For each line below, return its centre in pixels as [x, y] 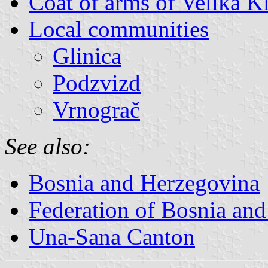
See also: [48, 146]
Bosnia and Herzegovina [144, 182]
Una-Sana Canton [112, 236]
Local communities [119, 29]
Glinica [87, 56]
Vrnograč [96, 109]
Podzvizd [97, 83]
